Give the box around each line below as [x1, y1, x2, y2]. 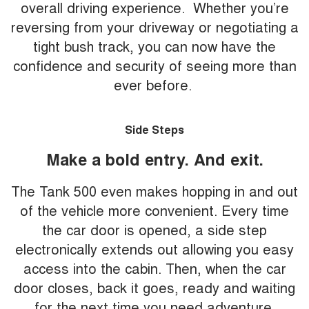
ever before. [113, 74, 196, 95]
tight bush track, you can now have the [33, 36, 276, 57]
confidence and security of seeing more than [12, 55, 297, 76]
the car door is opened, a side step [42, 219, 267, 240]
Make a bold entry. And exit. [46, 148, 263, 171]
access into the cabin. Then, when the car [23, 258, 286, 279]
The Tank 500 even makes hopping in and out [11, 181, 298, 201]
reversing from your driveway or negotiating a [10, 17, 299, 37]
